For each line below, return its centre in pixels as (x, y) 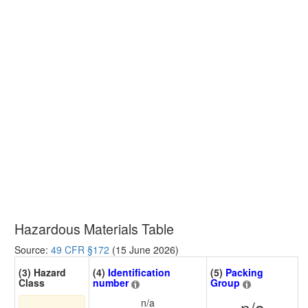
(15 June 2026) (144, 250)
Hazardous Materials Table (94, 229)
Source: (33, 250)
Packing (244, 273)
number (111, 283)
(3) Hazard (42, 273)
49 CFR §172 (80, 250)
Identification (139, 273)
